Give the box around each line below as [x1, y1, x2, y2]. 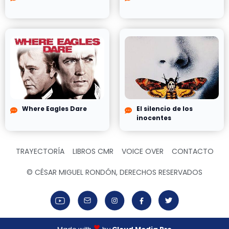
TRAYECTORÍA [15, 146, 64, 156]
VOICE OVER [121, 146, 164, 156]
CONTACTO [171, 146, 214, 156]
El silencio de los [136, 104, 193, 113]
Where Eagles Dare [21, 104, 87, 113]
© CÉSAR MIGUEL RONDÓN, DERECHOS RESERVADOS [27, 167, 202, 177]
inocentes [136, 113, 171, 122]
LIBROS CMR [72, 146, 113, 156]
